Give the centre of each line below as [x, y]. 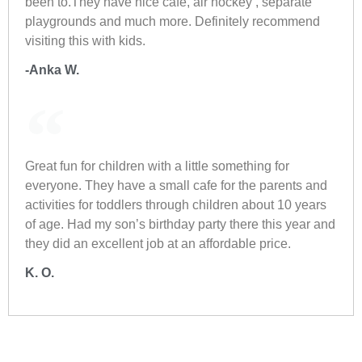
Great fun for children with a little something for [157, 166]
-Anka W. [52, 70]
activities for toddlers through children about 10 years [176, 205]
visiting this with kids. [85, 41]
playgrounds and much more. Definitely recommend [173, 22]
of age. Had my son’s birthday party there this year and [180, 225]
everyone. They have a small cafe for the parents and [176, 186]
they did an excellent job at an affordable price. [158, 244]
